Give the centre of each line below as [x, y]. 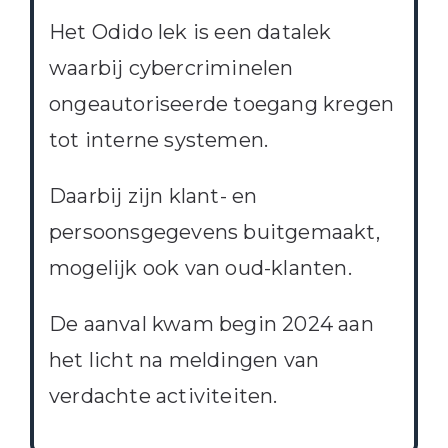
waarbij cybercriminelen [171, 68]
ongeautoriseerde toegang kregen [221, 104]
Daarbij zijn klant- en [153, 196]
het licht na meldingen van [184, 360]
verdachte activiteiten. [163, 396]
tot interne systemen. [158, 140]
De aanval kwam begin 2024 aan [211, 324]
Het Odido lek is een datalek [190, 32]
